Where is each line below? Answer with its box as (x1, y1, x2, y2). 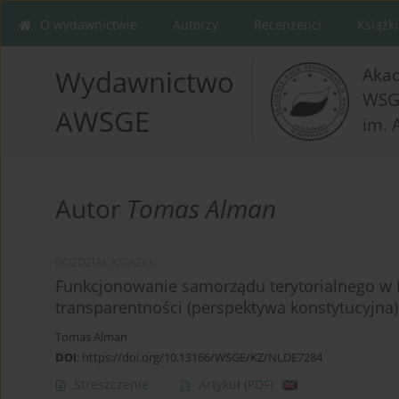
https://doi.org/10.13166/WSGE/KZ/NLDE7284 (82, 349, 322, 366)
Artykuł (199, 376, 244, 394)
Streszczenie (74, 376, 149, 394)
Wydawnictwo (55, 63, 234, 102)
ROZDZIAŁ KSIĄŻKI (55, 255, 152, 271)
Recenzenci (254, 16, 322, 33)
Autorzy (173, 16, 218, 33)
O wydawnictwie (40, 16, 137, 33)
